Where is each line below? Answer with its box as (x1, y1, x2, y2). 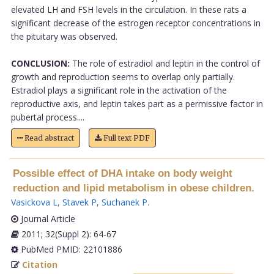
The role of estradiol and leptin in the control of (69, 57, 260, 69)
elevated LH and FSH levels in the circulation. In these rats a (10, 3, 246, 15)
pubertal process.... (10, 111, 84, 123)
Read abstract (22, 133, 74, 143)
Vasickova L (10, 196, 57, 208)
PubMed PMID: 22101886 (18, 243, 122, 255)
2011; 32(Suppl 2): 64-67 (18, 228, 116, 240)
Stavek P (62, 196, 97, 208)
